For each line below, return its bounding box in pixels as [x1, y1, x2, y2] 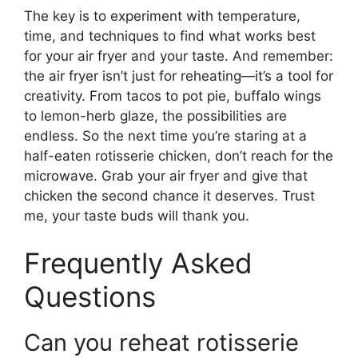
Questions [24, 280, 156, 314]
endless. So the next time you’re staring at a [24, 127, 307, 144]
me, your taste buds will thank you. [24, 207, 249, 224]
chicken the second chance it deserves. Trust [24, 187, 315, 204]
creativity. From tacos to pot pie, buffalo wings [24, 87, 321, 104]
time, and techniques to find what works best [24, 27, 316, 44]
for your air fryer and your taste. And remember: [24, 47, 333, 64]
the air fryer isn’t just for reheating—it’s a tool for [24, 67, 333, 84]
